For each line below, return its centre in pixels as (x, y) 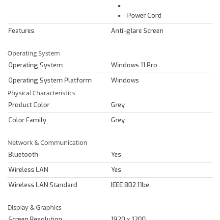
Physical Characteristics (41, 93)
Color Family (27, 120)
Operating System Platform (50, 80)
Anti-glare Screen (137, 30)
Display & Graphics (34, 207)
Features (21, 30)
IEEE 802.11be (130, 185)
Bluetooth (23, 154)
